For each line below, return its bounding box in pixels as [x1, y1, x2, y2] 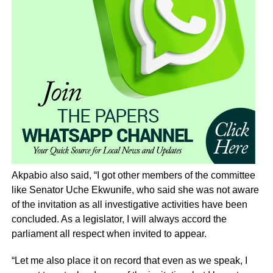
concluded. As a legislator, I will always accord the [11, 213, 227, 224]
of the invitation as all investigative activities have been [11, 199, 247, 210]
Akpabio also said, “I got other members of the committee [11, 169, 255, 180]
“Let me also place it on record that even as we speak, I [11, 255, 247, 266]
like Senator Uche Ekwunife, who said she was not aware [11, 184, 259, 195]
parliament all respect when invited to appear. [11, 228, 207, 239]
